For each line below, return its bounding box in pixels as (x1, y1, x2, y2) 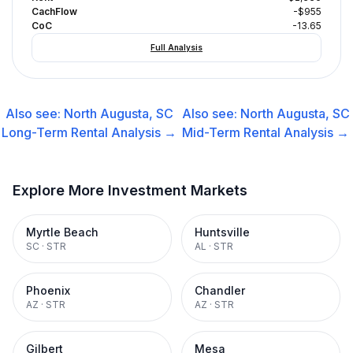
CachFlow (32, 6, 77, 17)
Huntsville (195, 225, 250, 239)
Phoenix (26, 284, 70, 297)
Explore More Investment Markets (13, 182, 247, 199)
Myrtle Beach (26, 225, 98, 239)
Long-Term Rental (2, 124, 109, 140)
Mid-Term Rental (182, 124, 281, 140)
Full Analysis (150, 43, 203, 52)
